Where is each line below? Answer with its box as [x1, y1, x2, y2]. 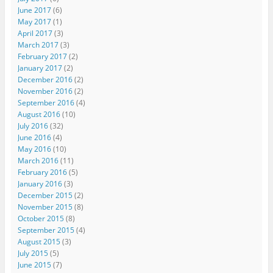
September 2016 [17, 97, 74, 108]
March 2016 [17, 155, 58, 166]
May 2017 [17, 16, 51, 27]
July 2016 [17, 120, 48, 131]
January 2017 [17, 62, 62, 73]
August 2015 [17, 236, 60, 247]
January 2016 [17, 178, 62, 189]
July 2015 [17, 247, 48, 258]
